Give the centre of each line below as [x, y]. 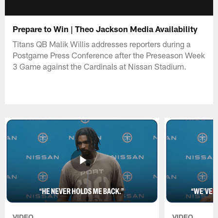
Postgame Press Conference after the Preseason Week [109, 55]
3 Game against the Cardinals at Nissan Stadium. [100, 66]
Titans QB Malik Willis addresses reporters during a [102, 44]
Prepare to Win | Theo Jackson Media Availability [106, 28]
